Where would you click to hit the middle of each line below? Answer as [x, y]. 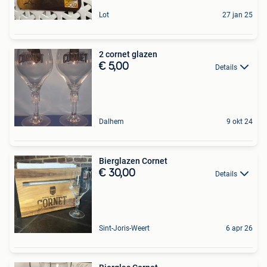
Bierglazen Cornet [133, 161]
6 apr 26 [239, 228]
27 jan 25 [237, 15]
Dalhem [111, 121]
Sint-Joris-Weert [124, 228]
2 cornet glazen [128, 54]
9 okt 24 [240, 121]
